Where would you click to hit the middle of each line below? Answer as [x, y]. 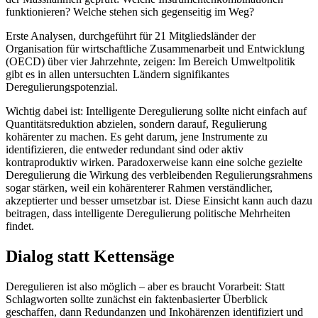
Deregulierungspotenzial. [62, 87]
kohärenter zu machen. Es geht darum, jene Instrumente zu [137, 137]
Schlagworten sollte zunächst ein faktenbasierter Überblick [137, 300]
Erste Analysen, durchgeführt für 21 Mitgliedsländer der [131, 36]
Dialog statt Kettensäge [90, 257]
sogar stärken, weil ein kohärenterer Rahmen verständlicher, [139, 188]
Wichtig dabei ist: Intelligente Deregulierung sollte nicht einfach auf [156, 111]
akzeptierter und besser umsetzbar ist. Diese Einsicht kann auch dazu [159, 201]
